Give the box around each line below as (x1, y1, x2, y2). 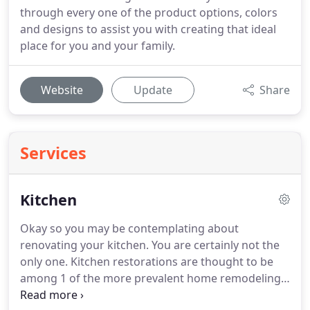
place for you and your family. (20, 38, 175, 53)
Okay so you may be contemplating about (20, 221, 239, 236)
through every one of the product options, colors (20, 5, 277, 20)
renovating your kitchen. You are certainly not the (20, 237, 280, 253)
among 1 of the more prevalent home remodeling (20, 271, 281, 286)
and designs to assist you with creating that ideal (20, 21, 276, 37)
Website (40, 82, 83, 98)
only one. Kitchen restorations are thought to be (20, 254, 273, 269)
